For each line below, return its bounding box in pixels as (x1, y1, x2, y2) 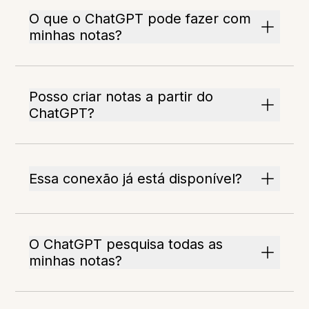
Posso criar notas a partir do (29, 88, 214, 105)
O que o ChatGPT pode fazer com (29, 10, 252, 27)
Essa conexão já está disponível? (29, 170, 243, 187)
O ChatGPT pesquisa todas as (29, 236, 223, 252)
